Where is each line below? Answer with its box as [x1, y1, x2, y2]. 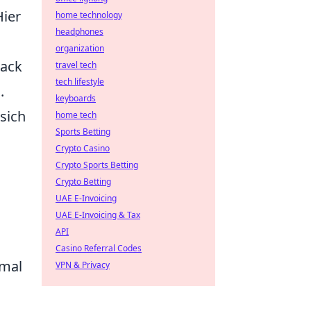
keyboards [56, 92, 96, 104]
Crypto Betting [56, 176, 111, 187]
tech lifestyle [56, 76, 104, 87]
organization [56, 42, 104, 54]
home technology [56, 9, 122, 21]
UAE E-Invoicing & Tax [56, 209, 140, 221]
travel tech [56, 59, 96, 71]
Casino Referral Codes [56, 242, 142, 254]
